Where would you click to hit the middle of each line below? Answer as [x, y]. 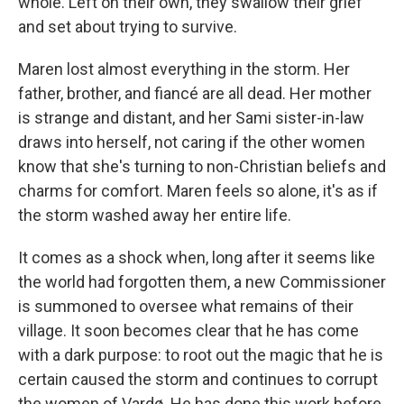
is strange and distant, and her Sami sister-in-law [191, 118]
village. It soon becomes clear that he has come [188, 331]
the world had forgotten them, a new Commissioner [202, 282]
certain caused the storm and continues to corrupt [198, 379]
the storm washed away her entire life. [155, 215]
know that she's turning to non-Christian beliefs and [202, 166]
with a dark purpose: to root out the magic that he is [201, 355]
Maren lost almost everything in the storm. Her [184, 69]
